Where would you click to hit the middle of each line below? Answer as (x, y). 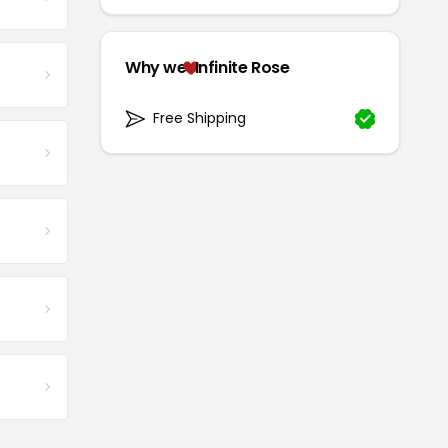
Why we (156, 68)
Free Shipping (199, 118)
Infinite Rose (242, 68)
